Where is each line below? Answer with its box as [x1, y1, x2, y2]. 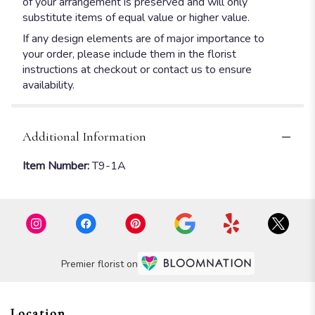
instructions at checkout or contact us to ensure [22, 62, 252, 77]
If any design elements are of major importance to [22, 31, 264, 46]
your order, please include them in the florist [22, 46, 236, 62]
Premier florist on [60, 257, 138, 271]
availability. [22, 77, 75, 93]
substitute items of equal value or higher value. [22, 10, 250, 25]
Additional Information [22, 129, 146, 144]
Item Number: [22, 158, 92, 174]
